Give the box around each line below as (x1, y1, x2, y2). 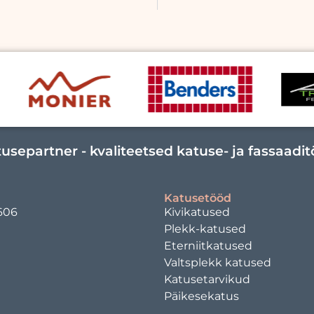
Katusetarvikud (164, 272, 250, 286)
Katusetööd (164, 191, 231, 205)
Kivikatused (164, 205, 230, 219)
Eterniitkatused (164, 238, 252, 252)
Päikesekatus (164, 289, 239, 303)
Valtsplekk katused (164, 255, 271, 269)
